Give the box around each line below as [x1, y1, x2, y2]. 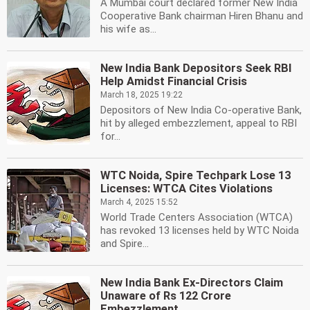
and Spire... [100, 237, 149, 250]
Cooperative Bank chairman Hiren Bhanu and [100, 10, 303, 22]
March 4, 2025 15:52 [100, 197, 178, 207]
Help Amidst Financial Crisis [100, 75, 247, 88]
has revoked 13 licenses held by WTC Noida [100, 224, 299, 237]
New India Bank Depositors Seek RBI [100, 62, 292, 75]
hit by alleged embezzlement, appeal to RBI [100, 117, 297, 129]
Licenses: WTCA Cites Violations [100, 182, 273, 195]
